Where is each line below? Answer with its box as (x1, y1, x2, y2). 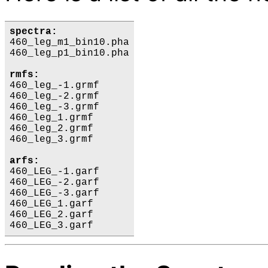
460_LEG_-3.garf (10, 188, 99, 199)
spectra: (10, 26, 57, 38)
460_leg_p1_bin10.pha (10, 48, 129, 59)
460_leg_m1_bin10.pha (10, 37, 129, 48)
